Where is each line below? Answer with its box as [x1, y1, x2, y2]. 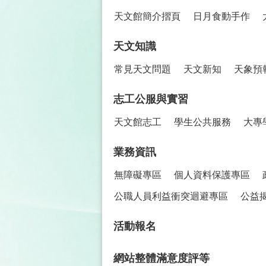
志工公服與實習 [113, 93, 188, 105]
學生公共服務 [174, 116, 231, 127]
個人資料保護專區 [174, 169, 250, 180]
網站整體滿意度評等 [113, 252, 210, 264]
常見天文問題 [114, 64, 171, 74]
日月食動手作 [193, 11, 250, 21]
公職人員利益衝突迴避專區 [114, 191, 228, 201]
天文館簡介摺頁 [114, 11, 180, 21]
